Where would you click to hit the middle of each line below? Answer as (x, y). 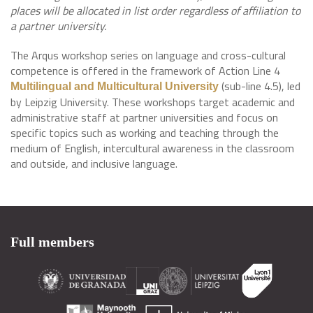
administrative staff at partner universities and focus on (144, 117)
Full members (52, 242)
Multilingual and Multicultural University (115, 86)
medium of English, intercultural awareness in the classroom (152, 148)
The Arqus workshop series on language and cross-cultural (148, 55)
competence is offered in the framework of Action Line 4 (145, 71)
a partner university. (58, 26)
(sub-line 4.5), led (260, 86)
